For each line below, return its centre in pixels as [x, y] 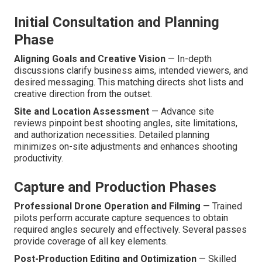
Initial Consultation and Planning [117, 23]
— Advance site [182, 112]
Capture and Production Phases [115, 187]
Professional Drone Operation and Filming [107, 206]
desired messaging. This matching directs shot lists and [129, 82]
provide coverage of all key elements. [91, 242]
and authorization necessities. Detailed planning [112, 135]
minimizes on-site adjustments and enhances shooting [126, 147]
